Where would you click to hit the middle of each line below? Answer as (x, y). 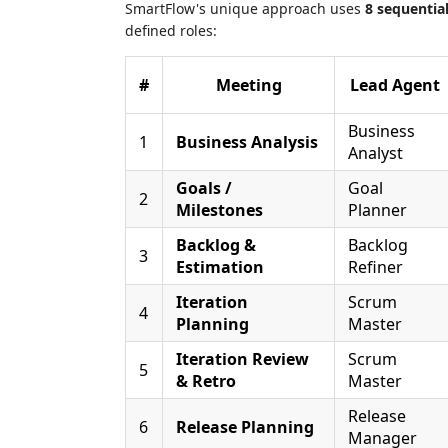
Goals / (204, 188)
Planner (377, 210)
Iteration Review (242, 359)
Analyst (375, 153)
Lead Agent (395, 85)
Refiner (375, 267)
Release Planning (245, 427)
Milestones (219, 210)
